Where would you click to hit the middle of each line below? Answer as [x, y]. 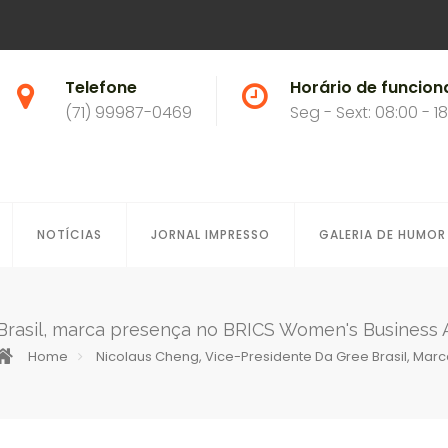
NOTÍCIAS [69, 235]
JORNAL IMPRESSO [210, 235]
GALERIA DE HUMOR [382, 235]
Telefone [101, 87]
